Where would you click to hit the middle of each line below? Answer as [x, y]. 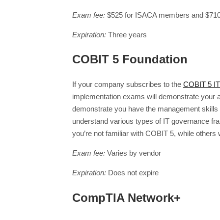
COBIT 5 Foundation [130, 59]
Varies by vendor [133, 153]
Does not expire [132, 173]
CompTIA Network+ [126, 197]
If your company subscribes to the [128, 84]
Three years [126, 34]
